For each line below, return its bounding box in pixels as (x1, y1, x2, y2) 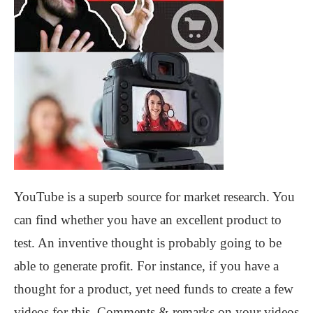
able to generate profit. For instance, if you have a (14, 258, 279, 273)
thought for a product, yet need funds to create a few (14, 281, 293, 296)
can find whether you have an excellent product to (14, 212, 282, 227)
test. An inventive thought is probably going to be (14, 235, 282, 250)
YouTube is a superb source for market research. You (14, 189, 295, 204)
